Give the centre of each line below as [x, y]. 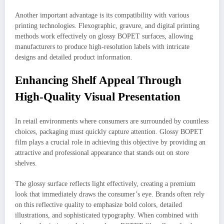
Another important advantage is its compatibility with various [102, 15]
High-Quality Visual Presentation [98, 96]
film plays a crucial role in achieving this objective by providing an [110, 142]
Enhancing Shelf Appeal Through [98, 80]
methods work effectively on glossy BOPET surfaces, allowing [104, 36]
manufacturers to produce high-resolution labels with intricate [102, 46]
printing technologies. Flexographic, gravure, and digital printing [107, 25]
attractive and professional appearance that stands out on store [102, 153]
